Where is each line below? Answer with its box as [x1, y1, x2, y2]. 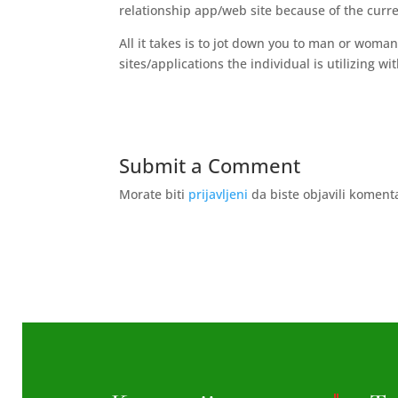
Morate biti [119, 186, 189, 203]
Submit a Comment [119, 152, 301, 179]
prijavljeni [188, 186, 249, 203]
